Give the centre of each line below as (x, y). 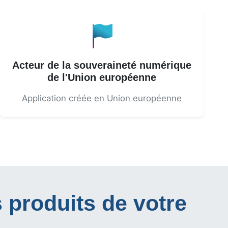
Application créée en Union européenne (102, 98)
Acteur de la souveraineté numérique (102, 65)
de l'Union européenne (102, 77)
